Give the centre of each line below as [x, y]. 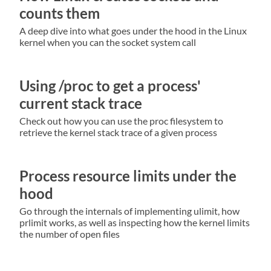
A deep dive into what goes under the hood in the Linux [133, 31]
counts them [60, 13]
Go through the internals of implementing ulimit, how [129, 211]
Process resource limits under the [128, 175]
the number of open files [70, 233]
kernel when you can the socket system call [108, 42]
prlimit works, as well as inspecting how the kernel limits [135, 222]
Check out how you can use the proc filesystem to [121, 120]
